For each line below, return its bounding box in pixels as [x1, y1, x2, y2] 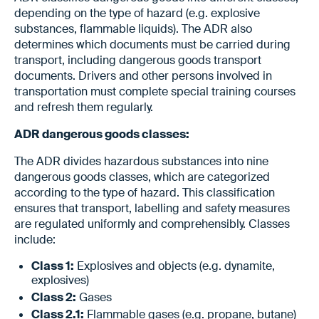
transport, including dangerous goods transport [14, 52, 261, 68]
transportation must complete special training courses [14, 83, 296, 99]
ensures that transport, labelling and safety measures [14, 200, 290, 216]
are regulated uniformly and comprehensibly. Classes [14, 216, 290, 231]
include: [14, 231, 56, 247]
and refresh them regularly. [14, 99, 153, 115]
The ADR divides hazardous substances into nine [14, 153, 268, 169]
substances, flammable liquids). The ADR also [14, 21, 252, 36]
